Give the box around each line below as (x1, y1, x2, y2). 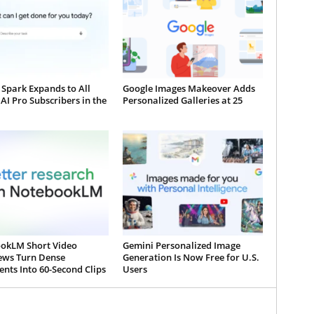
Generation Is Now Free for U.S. (122, 251, 259, 264)
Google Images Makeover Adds (122, 82, 255, 95)
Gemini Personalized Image (122, 239, 240, 252)
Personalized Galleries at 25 (122, 94, 243, 107)
